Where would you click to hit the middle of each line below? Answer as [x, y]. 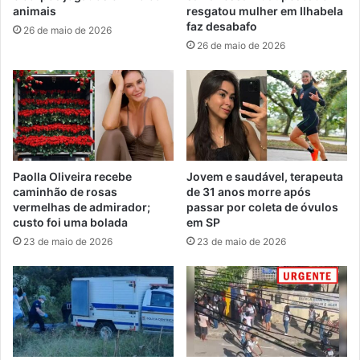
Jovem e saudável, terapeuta [265, 177]
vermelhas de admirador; [82, 207]
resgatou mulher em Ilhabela [265, 11]
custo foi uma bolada [70, 223]
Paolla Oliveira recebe [72, 177]
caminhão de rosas [65, 192]
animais [35, 11]
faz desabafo [222, 27]
